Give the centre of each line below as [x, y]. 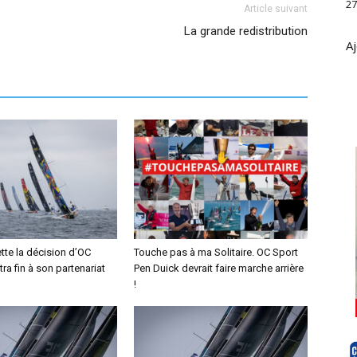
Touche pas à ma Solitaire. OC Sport [216, 252]
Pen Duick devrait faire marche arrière [219, 268]
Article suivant [276, 9]
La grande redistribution [246, 31]
